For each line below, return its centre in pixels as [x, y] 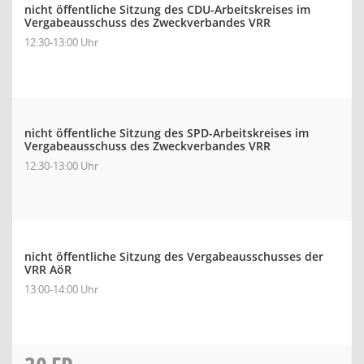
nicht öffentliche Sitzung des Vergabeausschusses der [174, 256]
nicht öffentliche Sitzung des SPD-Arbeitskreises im [167, 133]
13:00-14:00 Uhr [61, 289]
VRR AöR [48, 269]
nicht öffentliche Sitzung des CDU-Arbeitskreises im [167, 9]
